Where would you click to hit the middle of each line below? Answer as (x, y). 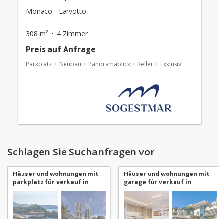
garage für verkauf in (157, 182)
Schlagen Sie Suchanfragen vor (81, 152)
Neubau (70, 64)
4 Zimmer (72, 33)
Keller (145, 64)
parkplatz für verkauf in (51, 182)
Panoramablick (109, 64)
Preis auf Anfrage (61, 49)
